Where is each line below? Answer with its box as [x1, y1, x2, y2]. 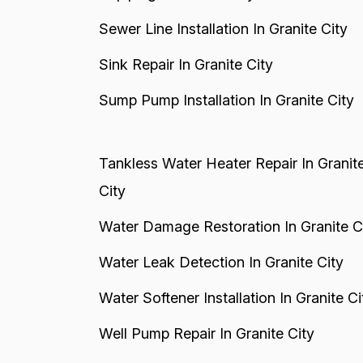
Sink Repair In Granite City [98, 56, 273, 73]
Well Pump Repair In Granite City [98, 325, 314, 342]
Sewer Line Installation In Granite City [98, 20, 348, 37]
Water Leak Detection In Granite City [98, 254, 344, 271]
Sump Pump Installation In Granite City [98, 92, 354, 109]
